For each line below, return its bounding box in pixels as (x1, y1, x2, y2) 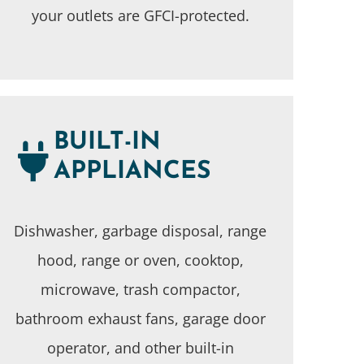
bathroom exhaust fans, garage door (15, 308, 266, 328)
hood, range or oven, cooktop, (37, 249, 244, 270)
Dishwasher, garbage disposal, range (14, 220, 267, 240)
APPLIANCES (53, 158, 210, 184)
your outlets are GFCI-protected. (31, 5, 249, 25)
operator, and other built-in (46, 337, 234, 357)
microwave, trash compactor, (40, 279, 240, 299)
